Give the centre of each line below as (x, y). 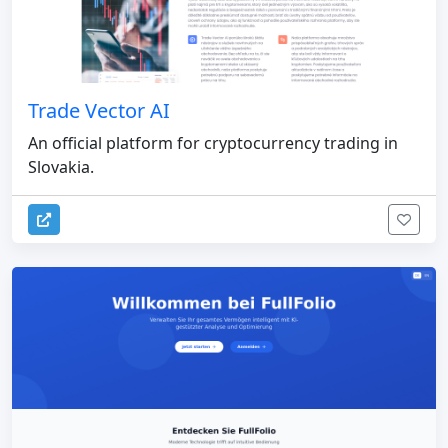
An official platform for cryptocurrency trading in (213, 142)
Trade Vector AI (99, 110)
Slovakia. (61, 166)
